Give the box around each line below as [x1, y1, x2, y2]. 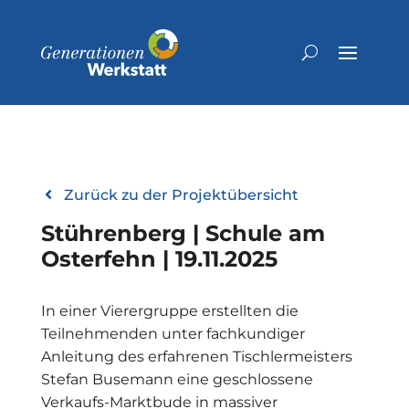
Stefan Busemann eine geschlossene [40, 370, 313, 388]
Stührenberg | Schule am [40, 219, 325, 246]
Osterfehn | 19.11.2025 [40, 245, 278, 272]
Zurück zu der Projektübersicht [63, 185, 299, 204]
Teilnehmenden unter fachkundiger [40, 324, 305, 342]
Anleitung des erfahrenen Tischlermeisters [40, 347, 352, 365]
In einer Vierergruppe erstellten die [40, 301, 299, 320]
